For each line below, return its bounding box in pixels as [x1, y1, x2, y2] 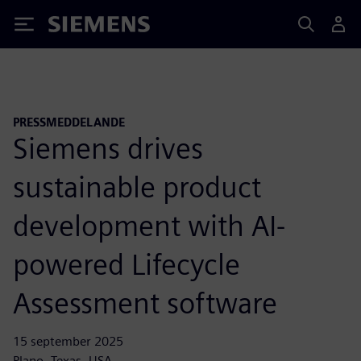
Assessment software [13, 284, 277, 321]
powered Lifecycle [13, 246, 240, 282]
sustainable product [13, 168, 261, 205]
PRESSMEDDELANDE [13, 115, 125, 129]
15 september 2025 [13, 333, 123, 349]
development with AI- [13, 207, 285, 243]
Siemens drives [13, 130, 203, 166]
